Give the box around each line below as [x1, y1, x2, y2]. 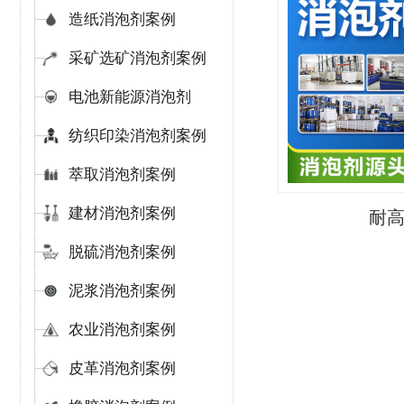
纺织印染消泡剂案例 [69, 127, 207, 144]
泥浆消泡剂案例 [69, 282, 176, 299]
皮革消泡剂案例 [69, 360, 176, 377]
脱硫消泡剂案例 [69, 243, 176, 261]
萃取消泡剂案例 [69, 166, 176, 183]
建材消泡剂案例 [69, 205, 176, 222]
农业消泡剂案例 [69, 321, 176, 338]
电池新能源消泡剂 [69, 88, 191, 106]
